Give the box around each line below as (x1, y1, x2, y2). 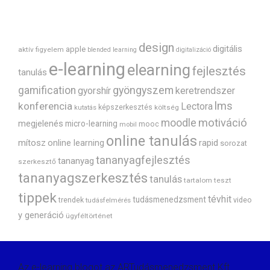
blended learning (87, 45, 137, 54)
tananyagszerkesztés (18, 169, 148, 186)
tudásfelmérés (86, 196, 131, 204)
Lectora (181, 100, 213, 112)
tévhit (208, 193, 231, 205)
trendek (58, 195, 84, 204)
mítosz (18, 137, 46, 148)
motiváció (198, 116, 247, 129)
